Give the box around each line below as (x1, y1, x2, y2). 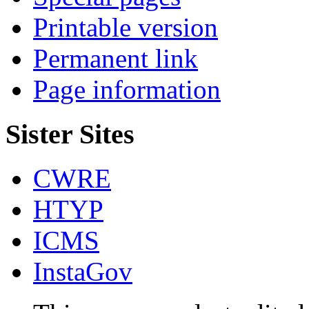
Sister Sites (6, 118, 134, 150)
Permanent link (33, 43, 198, 74)
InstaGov (33, 257, 132, 287)
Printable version (33, 12, 218, 43)
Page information (33, 74, 221, 105)
